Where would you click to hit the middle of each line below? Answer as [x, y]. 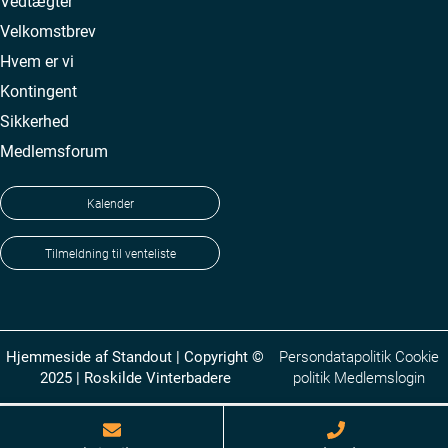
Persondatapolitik [335, 356]
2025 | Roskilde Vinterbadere [135, 377]
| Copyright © [218, 356]
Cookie [417, 356]
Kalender [110, 202]
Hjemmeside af [59, 356]
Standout [142, 356]
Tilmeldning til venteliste [110, 252]
